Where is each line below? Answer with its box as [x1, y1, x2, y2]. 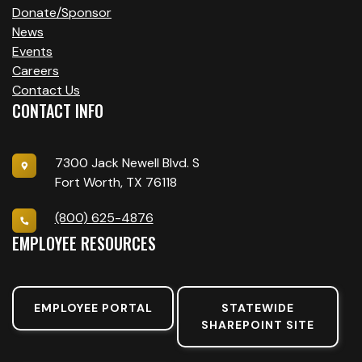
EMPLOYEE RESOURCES [12, 231, 156, 256]
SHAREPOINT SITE [201, 318, 314, 333]
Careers [12, 62, 59, 80]
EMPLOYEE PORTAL [33, 301, 153, 316]
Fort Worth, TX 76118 [54, 174, 177, 192]
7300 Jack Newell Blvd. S [54, 154, 200, 172]
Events [12, 43, 53, 61]
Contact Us [12, 82, 80, 99]
